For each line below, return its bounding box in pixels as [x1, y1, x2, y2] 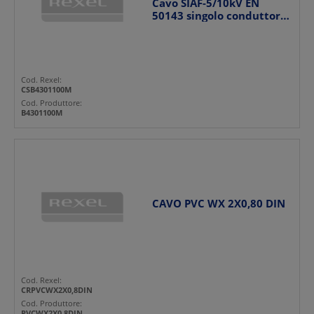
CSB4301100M [21, 84, 71, 95]
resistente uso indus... [151, 21, 268, 36]
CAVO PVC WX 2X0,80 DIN [151, 196, 285, 211]
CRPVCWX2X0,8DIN [21, 284, 93, 295]
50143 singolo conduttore [151, 8, 287, 23]
